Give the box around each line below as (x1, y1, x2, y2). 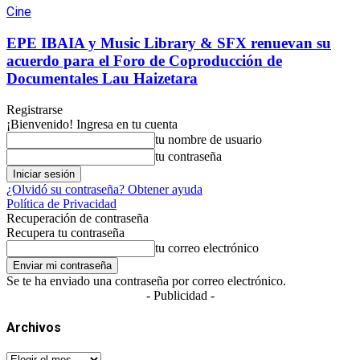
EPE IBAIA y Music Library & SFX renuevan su (6, 34, 331, 51)
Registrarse (6, 102, 63, 117)
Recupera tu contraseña (6, 225, 125, 239)
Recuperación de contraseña (6, 211, 149, 225)
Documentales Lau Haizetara (6, 69, 198, 87)
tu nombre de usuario (155, 132, 262, 146)
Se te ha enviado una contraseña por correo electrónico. (6, 273, 286, 288)
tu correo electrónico (155, 240, 259, 255)
